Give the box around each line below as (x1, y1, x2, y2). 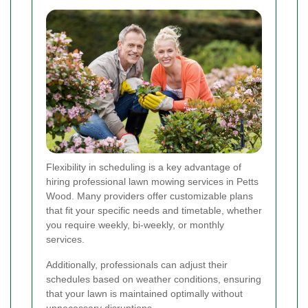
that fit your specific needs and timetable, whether (46, 204, 262, 216)
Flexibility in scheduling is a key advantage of (46, 161, 241, 173)
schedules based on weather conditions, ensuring (46, 273, 261, 285)
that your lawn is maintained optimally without (46, 287, 243, 299)
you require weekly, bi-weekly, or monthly (46, 219, 224, 230)
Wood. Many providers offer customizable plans (46, 190, 253, 201)
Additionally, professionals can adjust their (46, 258, 228, 270)
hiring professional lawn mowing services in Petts (46, 175, 258, 187)
